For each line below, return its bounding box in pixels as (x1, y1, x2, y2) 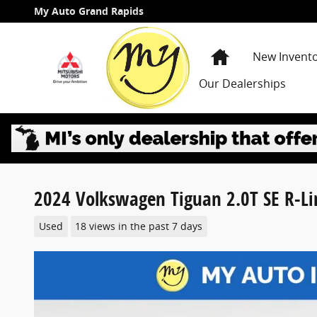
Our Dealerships (198, 75, 286, 91)
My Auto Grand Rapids (34, 5, 144, 18)
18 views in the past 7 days (75, 219, 203, 233)
